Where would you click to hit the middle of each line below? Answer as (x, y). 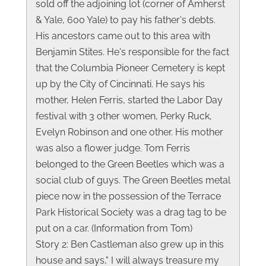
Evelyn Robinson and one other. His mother (129, 132)
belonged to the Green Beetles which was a (130, 164)
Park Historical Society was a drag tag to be (131, 212)
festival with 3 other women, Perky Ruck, (124, 116)
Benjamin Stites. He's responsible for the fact (132, 52)
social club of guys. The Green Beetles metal (133, 180)
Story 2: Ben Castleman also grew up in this (130, 244)
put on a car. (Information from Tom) (114, 228)
